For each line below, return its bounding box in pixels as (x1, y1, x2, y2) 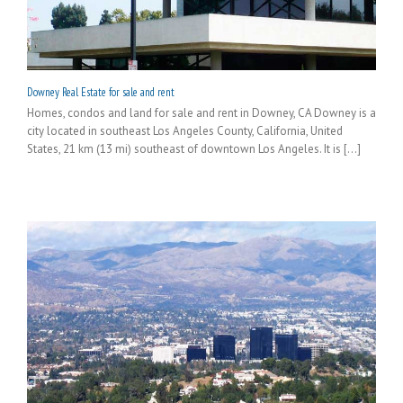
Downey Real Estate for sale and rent (27, 85, 175, 101)
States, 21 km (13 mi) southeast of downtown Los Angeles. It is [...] (27, 141, 361, 157)
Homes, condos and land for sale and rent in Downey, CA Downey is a (27, 105, 376, 121)
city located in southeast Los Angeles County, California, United (27, 123, 343, 139)
